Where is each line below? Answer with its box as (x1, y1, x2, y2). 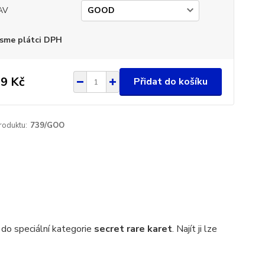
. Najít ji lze (172, 222, 217, 235)
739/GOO (30, 120, 64, 131)
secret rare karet (93, 222, 172, 235)
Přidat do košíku (133, 75, 208, 88)
